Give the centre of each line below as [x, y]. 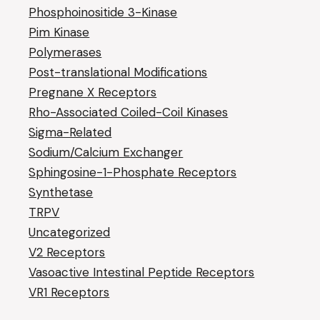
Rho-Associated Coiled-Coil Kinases [129, 112]
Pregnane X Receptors [93, 92]
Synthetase [61, 192]
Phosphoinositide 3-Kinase [103, 12]
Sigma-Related [70, 132]
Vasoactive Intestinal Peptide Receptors [142, 272]
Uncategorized [70, 232]
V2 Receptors [67, 252]
